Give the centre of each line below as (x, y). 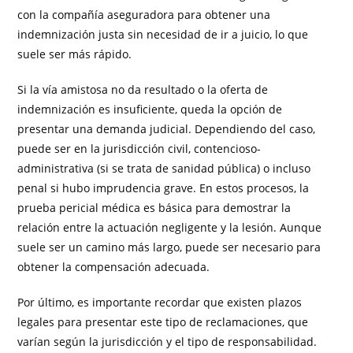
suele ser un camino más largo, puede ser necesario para (169, 247)
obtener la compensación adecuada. (114, 267)
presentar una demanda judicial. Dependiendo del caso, (167, 129)
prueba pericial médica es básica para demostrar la (154, 208)
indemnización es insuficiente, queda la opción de (150, 110)
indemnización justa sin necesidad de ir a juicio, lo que (163, 35)
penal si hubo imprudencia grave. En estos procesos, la (163, 188)
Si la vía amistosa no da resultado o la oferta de (143, 90)
